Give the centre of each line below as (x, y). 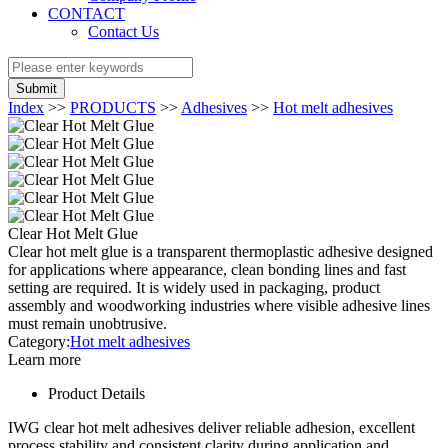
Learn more (44, 359)
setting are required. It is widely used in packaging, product (194, 287)
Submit (36, 88)
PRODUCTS (113, 107)
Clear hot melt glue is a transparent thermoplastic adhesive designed (220, 251)
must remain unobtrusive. (87, 323)
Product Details (96, 393)
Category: (39, 341)
